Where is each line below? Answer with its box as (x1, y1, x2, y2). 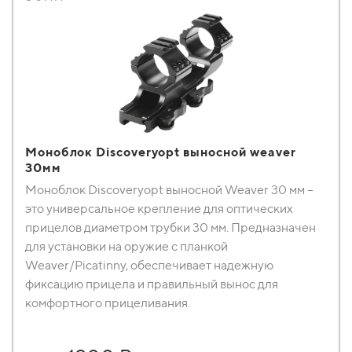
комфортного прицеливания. (25, 295, 190, 310)
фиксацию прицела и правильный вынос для (25, 277, 278, 291)
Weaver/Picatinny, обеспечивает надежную (25, 258, 273, 273)
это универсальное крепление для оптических (25, 201, 293, 216)
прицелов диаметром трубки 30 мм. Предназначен (25, 220, 316, 235)
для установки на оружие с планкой (25, 239, 228, 254)
